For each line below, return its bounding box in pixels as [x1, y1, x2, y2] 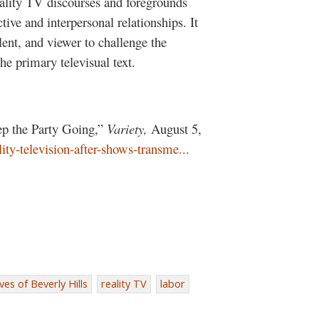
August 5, [151, 119, 202, 137]
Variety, [107, 119, 151, 137]
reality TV [101, 277, 147, 291]
